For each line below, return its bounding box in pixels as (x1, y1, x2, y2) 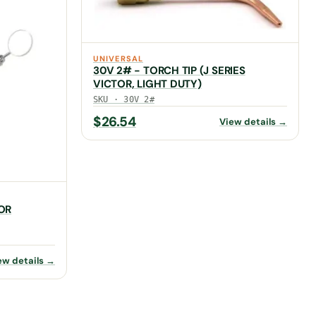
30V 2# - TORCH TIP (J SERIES (93, 63, 245, 78)
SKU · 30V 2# (93, 95, 154, 104)
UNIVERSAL (93, 54, 143, 63)
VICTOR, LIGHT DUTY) (93, 77, 202, 91)
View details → (219, 116, 287, 128)
